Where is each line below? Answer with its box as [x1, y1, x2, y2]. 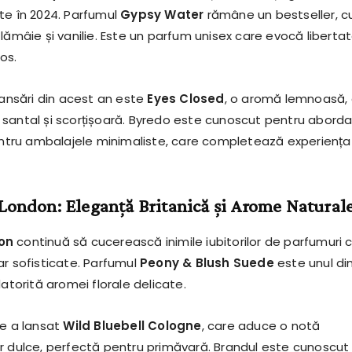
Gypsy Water [120, 6, 204, 24]
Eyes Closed [147, 90, 225, 108]
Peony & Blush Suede [139, 255, 274, 272]
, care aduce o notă [201, 317, 321, 335]
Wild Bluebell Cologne [63, 317, 202, 335]
